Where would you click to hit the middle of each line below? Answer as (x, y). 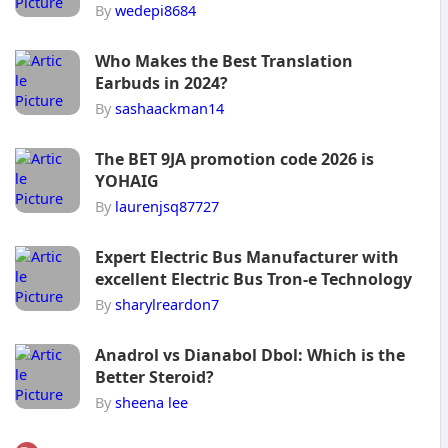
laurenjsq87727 (167, 205)
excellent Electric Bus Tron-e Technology (253, 278)
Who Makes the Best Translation (224, 60)
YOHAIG (127, 180)
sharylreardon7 (167, 303)
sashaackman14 (169, 107)
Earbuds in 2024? (161, 82)
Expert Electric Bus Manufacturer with (247, 256)
